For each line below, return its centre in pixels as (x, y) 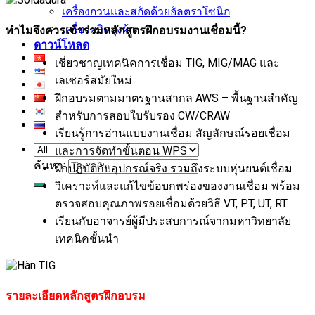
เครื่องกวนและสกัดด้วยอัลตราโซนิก (146, 12)
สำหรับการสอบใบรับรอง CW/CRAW (142, 115)
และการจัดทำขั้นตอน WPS (121, 150)
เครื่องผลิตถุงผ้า (98, 29)
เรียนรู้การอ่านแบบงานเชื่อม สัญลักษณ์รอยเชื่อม (173, 133)
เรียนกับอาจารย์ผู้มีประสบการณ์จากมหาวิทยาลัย (173, 221)
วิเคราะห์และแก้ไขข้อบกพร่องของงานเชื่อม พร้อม (178, 186)
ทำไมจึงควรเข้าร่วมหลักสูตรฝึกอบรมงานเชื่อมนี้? (126, 30)
